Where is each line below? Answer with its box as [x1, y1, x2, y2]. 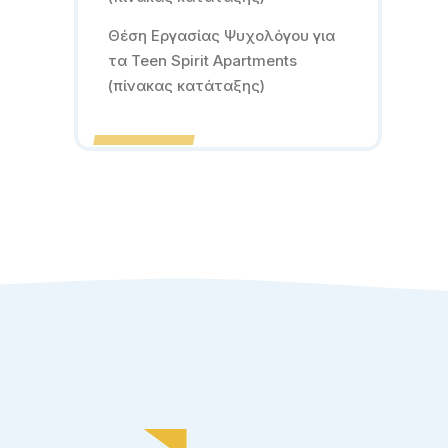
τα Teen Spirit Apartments [108, 51, 297, 70]
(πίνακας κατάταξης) [108, 76, 265, 95]
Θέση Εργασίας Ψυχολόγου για [108, 26, 335, 45]
